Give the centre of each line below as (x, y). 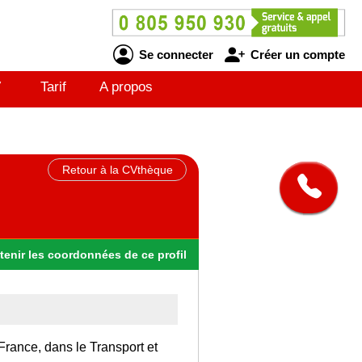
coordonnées (84, 254)
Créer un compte (296, 54)
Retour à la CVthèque (117, 170)
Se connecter (174, 54)
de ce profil (156, 254)
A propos (126, 87)
